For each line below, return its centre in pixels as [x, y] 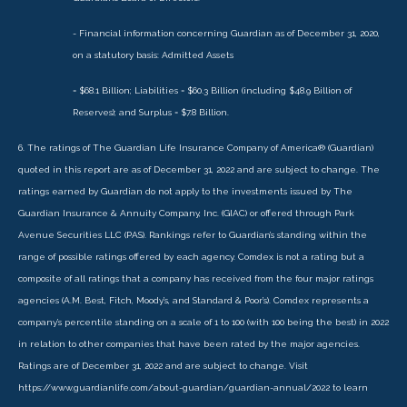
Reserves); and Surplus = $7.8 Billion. [151, 113]
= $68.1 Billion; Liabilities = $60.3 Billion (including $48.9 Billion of [212, 91]
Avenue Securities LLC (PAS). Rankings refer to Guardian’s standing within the [193, 235]
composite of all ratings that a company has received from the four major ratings [196, 279]
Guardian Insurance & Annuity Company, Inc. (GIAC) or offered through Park [186, 213]
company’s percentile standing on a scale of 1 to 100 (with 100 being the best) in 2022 [203, 323]
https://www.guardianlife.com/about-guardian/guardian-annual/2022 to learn [193, 388]
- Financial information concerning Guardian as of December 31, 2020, [226, 34]
